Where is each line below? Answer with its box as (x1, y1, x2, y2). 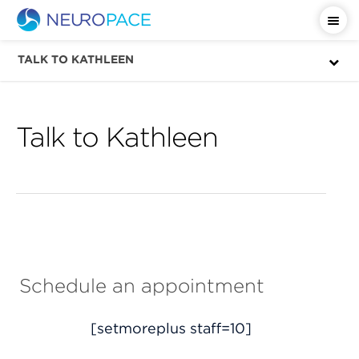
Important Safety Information (145, 51, 326, 67)
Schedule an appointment (18, 273, 264, 297)
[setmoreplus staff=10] (91, 319, 252, 337)
